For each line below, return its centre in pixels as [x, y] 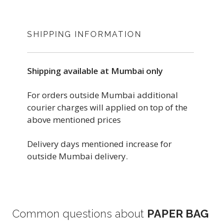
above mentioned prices [74, 120]
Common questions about [80, 214]
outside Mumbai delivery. [77, 156]
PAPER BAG [178, 214]
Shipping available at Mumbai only [95, 71]
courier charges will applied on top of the [107, 107]
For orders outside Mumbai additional [103, 95]
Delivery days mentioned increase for [99, 144]
